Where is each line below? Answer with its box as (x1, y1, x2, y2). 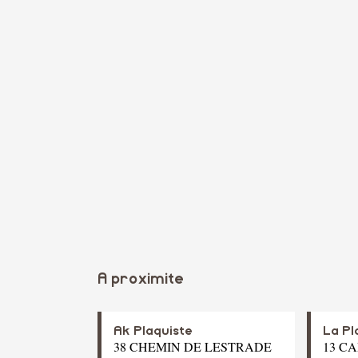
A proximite (97, 272, 184, 288)
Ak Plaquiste (113, 324, 193, 338)
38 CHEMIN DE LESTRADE (113, 338, 272, 356)
